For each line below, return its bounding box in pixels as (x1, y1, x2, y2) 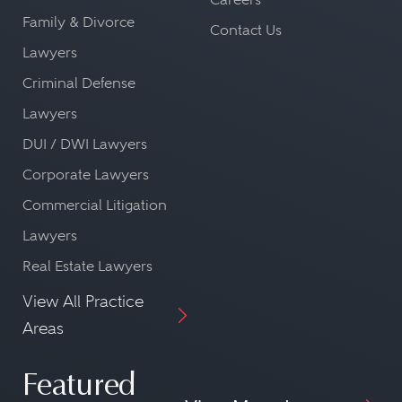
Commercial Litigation (22, 197, 167, 214)
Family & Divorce (22, 13, 135, 31)
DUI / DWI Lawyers (22, 135, 147, 153)
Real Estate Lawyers (22, 258, 153, 275)
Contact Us (210, 22, 282, 39)
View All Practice (22, 292, 144, 310)
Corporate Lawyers (22, 166, 149, 183)
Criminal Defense (22, 74, 135, 92)
